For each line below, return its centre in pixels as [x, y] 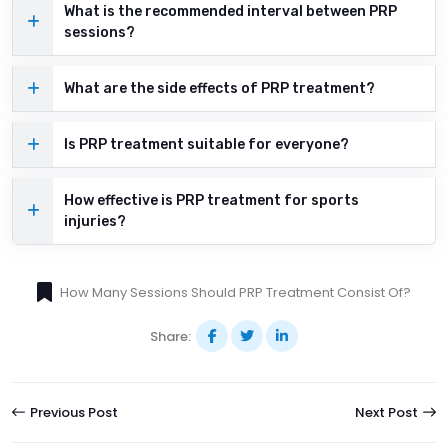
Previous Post [72, 413]
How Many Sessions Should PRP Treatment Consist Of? [235, 293]
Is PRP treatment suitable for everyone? [206, 145]
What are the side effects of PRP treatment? [219, 89]
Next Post [388, 413]
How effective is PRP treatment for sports [211, 201]
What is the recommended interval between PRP [230, 12]
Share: [170, 337]
